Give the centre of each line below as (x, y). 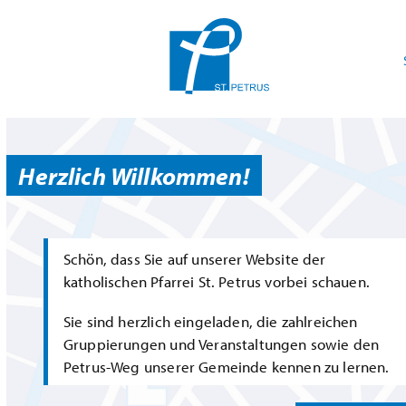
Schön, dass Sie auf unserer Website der (194, 259)
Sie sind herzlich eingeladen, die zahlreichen (210, 321)
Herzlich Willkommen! (134, 175)
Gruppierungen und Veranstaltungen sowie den (221, 343)
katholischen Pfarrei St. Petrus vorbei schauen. (216, 282)
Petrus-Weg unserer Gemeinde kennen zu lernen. (226, 366)
